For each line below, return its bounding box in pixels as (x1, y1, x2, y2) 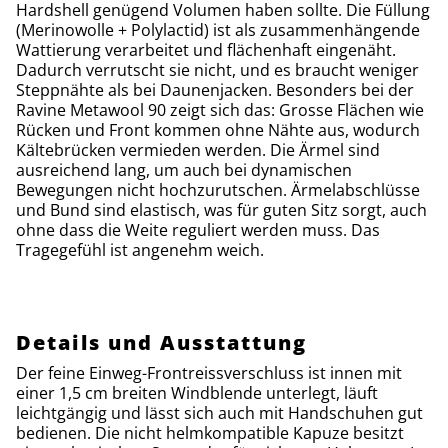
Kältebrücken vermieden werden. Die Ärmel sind (16, 138, 380, 161)
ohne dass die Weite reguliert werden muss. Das (16, 218, 380, 241)
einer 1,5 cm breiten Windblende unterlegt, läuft (16, 381, 378, 404)
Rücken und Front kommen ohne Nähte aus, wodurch (16, 118, 420, 141)
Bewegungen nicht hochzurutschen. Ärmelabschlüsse (16, 178, 420, 201)
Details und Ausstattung (16, 328, 307, 356)
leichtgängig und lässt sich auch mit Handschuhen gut (16, 401, 423, 424)
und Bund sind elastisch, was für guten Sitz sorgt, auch (16, 198, 427, 221)
